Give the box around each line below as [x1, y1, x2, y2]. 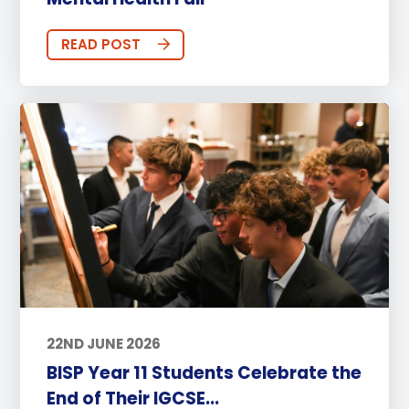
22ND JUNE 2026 [46, 333, 161, 353]
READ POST [60, 35, 141, 55]
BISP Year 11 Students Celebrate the [46, 361, 362, 386]
